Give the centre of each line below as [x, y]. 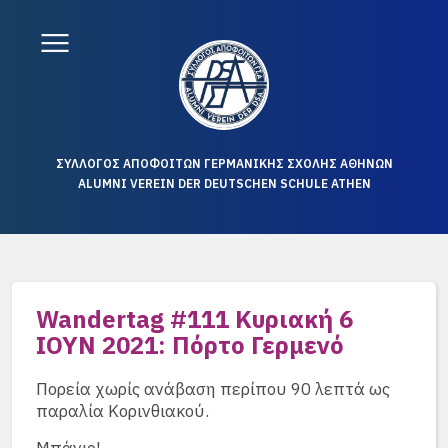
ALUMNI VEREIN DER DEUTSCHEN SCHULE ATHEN [224, 183]
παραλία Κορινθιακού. [122, 411]
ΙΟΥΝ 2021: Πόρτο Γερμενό [190, 345]
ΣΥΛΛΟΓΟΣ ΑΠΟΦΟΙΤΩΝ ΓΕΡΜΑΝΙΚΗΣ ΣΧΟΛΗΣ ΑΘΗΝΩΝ [224, 163]
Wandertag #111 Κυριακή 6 [194, 319]
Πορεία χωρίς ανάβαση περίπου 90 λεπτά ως [213, 389]
